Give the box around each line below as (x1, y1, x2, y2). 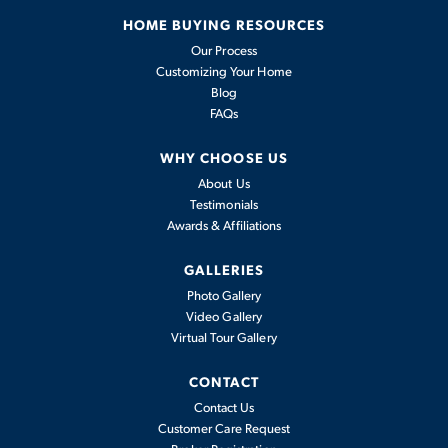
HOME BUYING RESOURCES (123, 15, 325, 33)
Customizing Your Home (156, 63, 292, 79)
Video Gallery (186, 308, 262, 324)
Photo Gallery (186, 287, 262, 303)
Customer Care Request (157, 420, 291, 436)
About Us (198, 175, 250, 191)
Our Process (191, 42, 257, 58)
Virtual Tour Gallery (171, 329, 277, 345)
